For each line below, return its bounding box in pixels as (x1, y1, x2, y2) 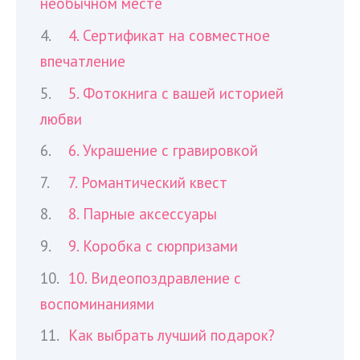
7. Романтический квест (68, 172, 228, 192)
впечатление (40, 51, 125, 71)
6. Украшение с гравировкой (68, 141, 259, 161)
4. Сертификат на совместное (68, 26, 271, 45)
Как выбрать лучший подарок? (68, 325, 276, 346)
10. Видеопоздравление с (68, 268, 242, 288)
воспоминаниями (40, 293, 154, 313)
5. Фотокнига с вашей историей (68, 83, 284, 103)
